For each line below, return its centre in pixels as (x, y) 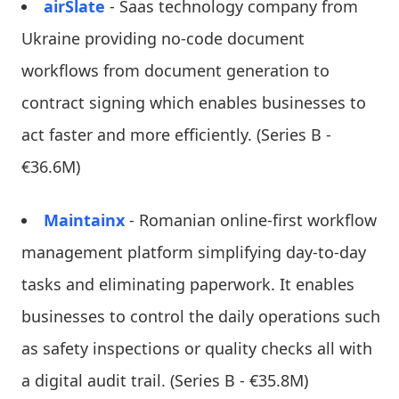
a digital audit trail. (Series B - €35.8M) (165, 380)
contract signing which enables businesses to (194, 102)
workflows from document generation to (175, 70)
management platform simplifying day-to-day (194, 252)
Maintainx (84, 220)
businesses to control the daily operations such (201, 316)
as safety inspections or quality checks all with (197, 348)
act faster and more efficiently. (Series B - (176, 134)
